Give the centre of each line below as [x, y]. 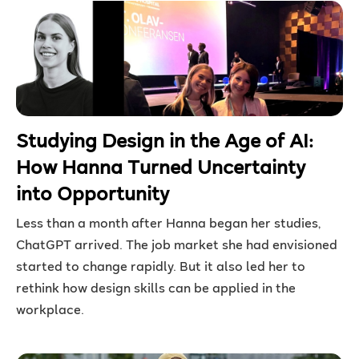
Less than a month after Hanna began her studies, [169, 224]
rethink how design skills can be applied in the [156, 289]
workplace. [50, 311]
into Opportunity [93, 195]
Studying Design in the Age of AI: [165, 142]
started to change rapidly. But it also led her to [161, 268]
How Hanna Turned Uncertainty [161, 169]
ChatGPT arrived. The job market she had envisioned [177, 246]
